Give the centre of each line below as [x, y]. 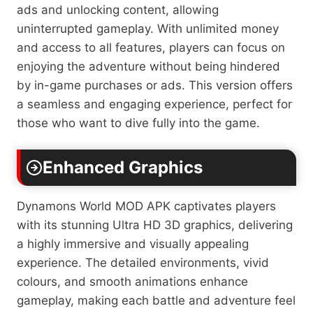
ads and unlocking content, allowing [118, 9]
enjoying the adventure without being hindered [148, 66]
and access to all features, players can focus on [151, 47]
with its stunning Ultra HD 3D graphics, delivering [155, 225]
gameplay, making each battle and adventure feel [156, 300]
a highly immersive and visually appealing [133, 243]
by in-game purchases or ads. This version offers [155, 85]
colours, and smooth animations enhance [132, 281]
